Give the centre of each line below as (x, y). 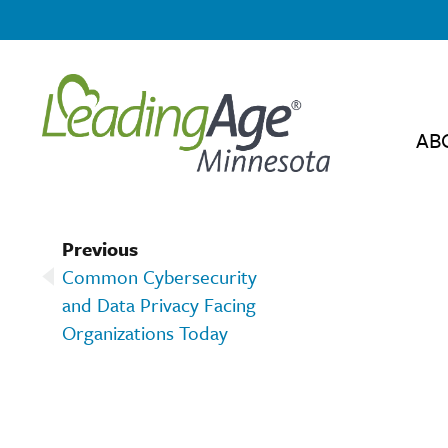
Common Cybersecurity (159, 276)
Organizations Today (145, 332)
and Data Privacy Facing (159, 304)
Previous (100, 248)
